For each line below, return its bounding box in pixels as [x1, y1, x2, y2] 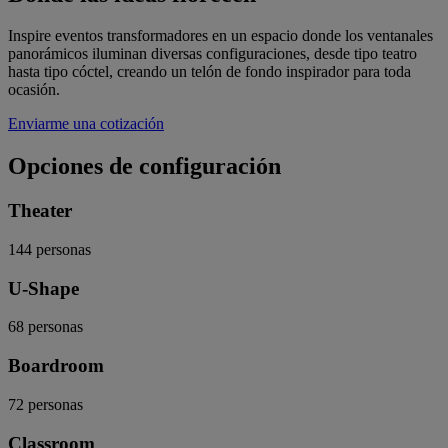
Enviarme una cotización [8, 115, 164, 133]
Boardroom [8, 355, 104, 377]
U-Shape [8, 277, 79, 299]
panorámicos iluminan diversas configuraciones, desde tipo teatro [8, 45, 417, 63]
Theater [8, 200, 72, 222]
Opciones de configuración [8, 153, 281, 180]
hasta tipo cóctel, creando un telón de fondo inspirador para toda [8, 63, 411, 81]
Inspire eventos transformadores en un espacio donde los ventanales [8, 27, 433, 45]
